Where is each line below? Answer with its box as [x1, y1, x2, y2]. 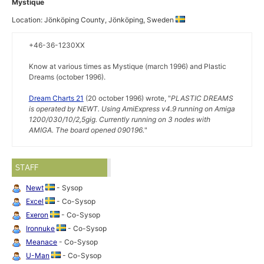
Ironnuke [26, 223, 55, 233]
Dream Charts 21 [28, 94, 84, 103]
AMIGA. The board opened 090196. [28, 126, 144, 135]
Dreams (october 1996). [28, 72, 105, 82]
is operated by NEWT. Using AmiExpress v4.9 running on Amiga [28, 104, 235, 114]
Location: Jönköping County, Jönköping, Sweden [12, 15, 176, 25]
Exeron [26, 210, 49, 219]
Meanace [26, 237, 58, 246]
